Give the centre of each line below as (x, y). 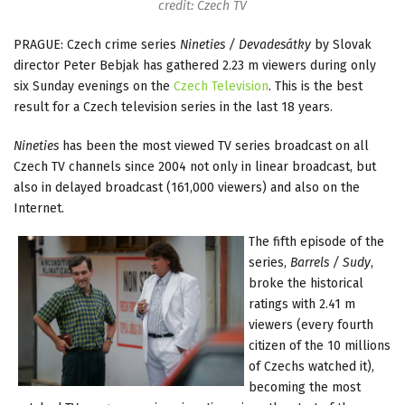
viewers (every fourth (311, 325)
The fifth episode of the (316, 241)
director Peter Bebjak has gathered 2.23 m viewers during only (195, 65)
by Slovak (341, 44)
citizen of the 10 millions (320, 345)
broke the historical (306, 283)
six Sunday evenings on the (94, 86)
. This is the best (316, 86)
